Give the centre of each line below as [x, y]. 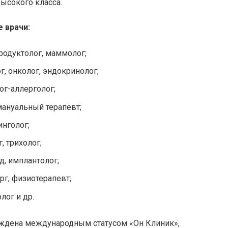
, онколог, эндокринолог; [52, 71]
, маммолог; [64, 53]
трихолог [23, 143]
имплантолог [33, 161]
